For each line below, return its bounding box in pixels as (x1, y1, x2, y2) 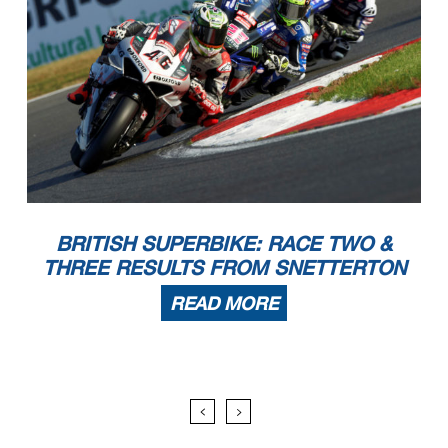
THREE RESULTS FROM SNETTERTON (42, 255, 406, 280)
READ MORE (170, 292, 278, 315)
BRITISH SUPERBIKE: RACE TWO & (56, 231, 392, 256)
